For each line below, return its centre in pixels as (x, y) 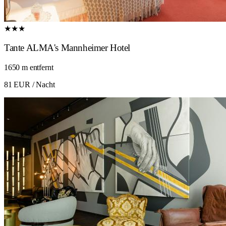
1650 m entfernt (29, 67)
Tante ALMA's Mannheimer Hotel (67, 48)
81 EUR (17, 84)
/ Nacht (42, 84)
